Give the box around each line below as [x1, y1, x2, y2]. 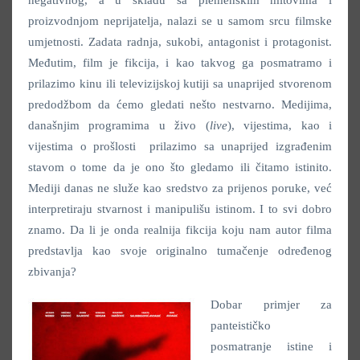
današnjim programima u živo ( [28, 118, 210, 132]
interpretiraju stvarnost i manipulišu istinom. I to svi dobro [28, 202, 332, 215]
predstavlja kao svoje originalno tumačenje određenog [28, 243, 332, 257]
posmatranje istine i [211, 339, 332, 353]
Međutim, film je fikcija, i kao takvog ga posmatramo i [28, 55, 332, 69]
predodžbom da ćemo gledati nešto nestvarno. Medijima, [28, 97, 332, 111]
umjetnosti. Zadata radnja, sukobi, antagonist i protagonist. [28, 35, 332, 48]
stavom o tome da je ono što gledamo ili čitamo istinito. [28, 160, 332, 174]
